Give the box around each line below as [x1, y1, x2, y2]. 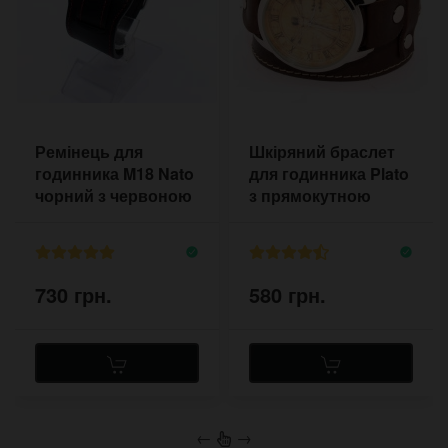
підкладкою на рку [249, 206, 396, 230]
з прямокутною [249, 184, 371, 208]
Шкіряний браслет [249, 140, 395, 164]
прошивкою [35, 206, 130, 230]
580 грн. [249, 279, 326, 309]
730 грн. [35, 279, 112, 309]
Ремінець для [35, 140, 143, 164]
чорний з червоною [35, 184, 192, 208]
